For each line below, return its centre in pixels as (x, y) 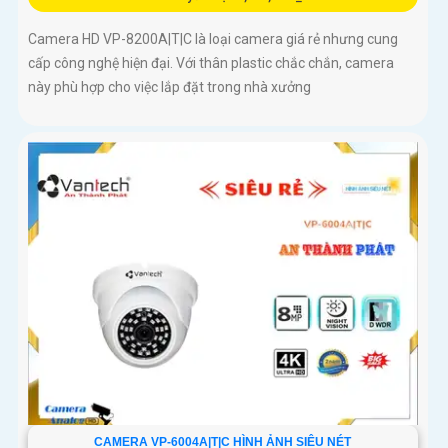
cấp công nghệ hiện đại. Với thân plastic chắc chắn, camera (211, 63)
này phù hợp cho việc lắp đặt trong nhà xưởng (169, 87)
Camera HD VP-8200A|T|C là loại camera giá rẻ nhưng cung (213, 39)
